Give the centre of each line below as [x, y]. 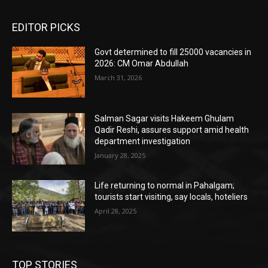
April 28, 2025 [116, 211]
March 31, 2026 [118, 77]
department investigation [143, 141]
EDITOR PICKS [46, 27]
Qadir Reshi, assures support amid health [172, 130]
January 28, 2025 [120, 156]
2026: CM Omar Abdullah [142, 63]
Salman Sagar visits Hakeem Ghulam [165, 119]
